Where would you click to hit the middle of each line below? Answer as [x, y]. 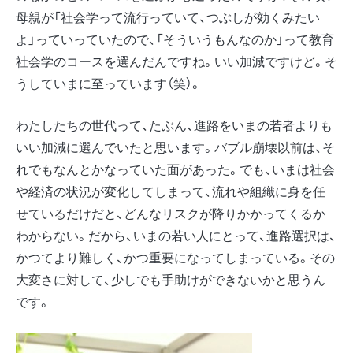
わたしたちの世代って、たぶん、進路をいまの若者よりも [174, 125]
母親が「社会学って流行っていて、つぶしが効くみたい [168, 17]
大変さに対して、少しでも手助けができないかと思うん [171, 280]
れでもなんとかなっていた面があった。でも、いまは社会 [175, 169]
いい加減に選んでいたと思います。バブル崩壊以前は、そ [175, 147]
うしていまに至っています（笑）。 [109, 84]
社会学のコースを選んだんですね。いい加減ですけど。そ [176, 61]
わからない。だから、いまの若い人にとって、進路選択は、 [176, 236]
